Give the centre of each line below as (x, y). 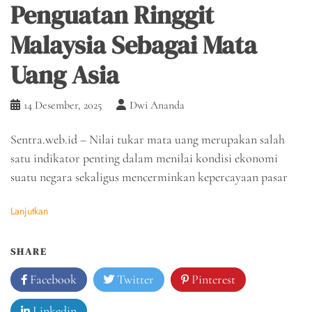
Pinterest (212, 279)
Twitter (134, 279)
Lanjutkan (29, 211)
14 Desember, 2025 (63, 105)
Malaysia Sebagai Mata (134, 45)
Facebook (52, 279)
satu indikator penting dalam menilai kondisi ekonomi (144, 158)
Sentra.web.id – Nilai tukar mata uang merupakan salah (148, 139)
